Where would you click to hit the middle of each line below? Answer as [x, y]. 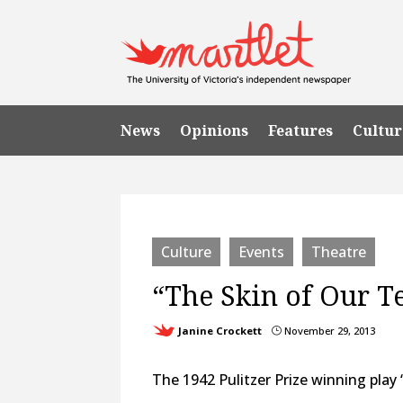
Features [301, 130]
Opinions [215, 130]
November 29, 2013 [329, 330]
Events [262, 251]
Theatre [339, 251]
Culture [187, 251]
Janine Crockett [220, 330]
